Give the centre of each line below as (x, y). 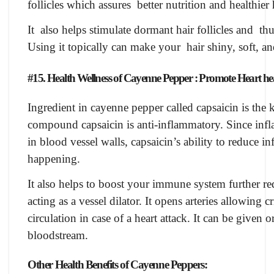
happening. (54, 159)
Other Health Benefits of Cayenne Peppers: (119, 264)
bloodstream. (58, 235)
